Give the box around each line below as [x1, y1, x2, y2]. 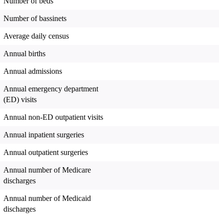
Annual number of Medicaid [3, 194, 91, 203]
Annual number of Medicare [3, 166, 91, 175]
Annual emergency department [3, 85, 98, 93]
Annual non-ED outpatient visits [3, 113, 103, 122]
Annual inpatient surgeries [3, 131, 84, 139]
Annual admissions [3, 67, 62, 76]
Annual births [3, 49, 45, 58]
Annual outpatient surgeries [3, 148, 88, 157]
